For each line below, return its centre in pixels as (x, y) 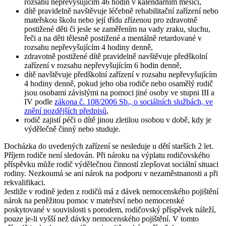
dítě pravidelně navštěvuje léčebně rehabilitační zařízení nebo (121, 11)
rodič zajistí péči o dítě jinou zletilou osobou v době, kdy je (118, 120)
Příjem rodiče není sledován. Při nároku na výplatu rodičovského (107, 155)
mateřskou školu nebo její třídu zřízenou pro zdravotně (111, 20)
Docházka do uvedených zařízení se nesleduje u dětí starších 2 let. (109, 146)
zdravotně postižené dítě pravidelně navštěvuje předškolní (116, 56)
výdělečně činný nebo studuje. (72, 129)
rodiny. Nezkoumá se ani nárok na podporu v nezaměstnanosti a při (111, 173)
